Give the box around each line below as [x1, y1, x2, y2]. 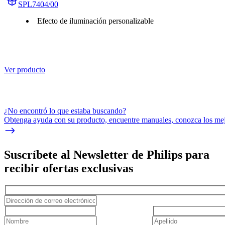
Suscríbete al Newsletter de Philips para [4, 148, 209, 162]
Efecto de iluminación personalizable [37, 16, 154, 25]
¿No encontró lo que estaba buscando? [4, 106, 126, 115]
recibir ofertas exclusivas [4, 162, 133, 175]
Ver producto [4, 65, 45, 74]
